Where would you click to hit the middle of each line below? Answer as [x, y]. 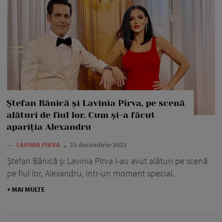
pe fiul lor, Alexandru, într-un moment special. [91, 173]
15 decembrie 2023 [98, 145]
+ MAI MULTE [26, 190]
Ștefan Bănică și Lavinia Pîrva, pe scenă [96, 103]
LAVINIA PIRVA [39, 145]
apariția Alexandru [49, 127]
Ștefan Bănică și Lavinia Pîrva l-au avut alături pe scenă [107, 161]
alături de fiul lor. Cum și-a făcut [81, 115]
